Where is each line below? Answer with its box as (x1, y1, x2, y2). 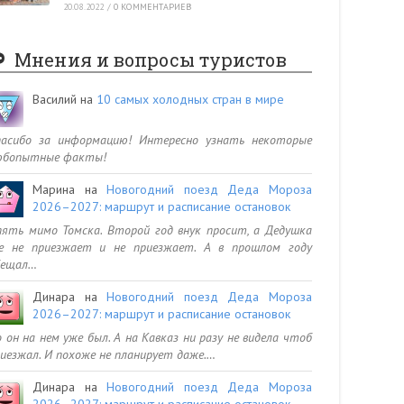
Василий (32, 90, 77, 107)
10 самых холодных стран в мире (96, 90, 284, 107)
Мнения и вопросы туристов (14, 47, 287, 71)
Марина (32, 180, 75, 197)
